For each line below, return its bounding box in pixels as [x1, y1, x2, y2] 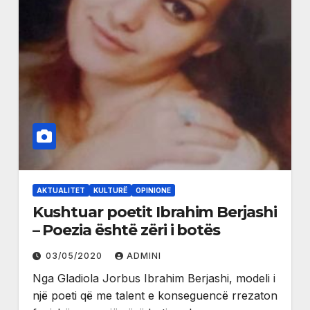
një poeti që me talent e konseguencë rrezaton [32, 289, 277, 303]
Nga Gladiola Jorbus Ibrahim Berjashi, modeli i [32, 271, 275, 286]
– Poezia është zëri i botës [32, 221, 220, 240]
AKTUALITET [36, 186, 85, 195]
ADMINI [126, 250, 161, 262]
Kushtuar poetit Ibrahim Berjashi [32, 203, 277, 222]
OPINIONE [135, 186, 171, 195]
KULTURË [93, 186, 127, 195]
